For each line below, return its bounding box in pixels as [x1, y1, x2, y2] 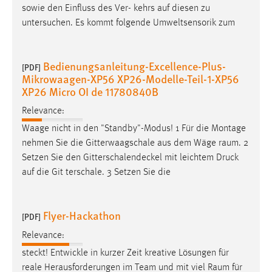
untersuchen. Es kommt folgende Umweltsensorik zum [22, 18, 235, 28]
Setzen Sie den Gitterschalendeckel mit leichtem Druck [22, 153, 239, 163]
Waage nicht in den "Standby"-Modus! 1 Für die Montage [22, 124, 246, 134]
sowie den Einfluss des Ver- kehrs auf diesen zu [22, 3, 210, 13]
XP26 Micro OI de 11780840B [22, 83, 158, 99]
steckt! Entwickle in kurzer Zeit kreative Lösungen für [22, 248, 229, 258]
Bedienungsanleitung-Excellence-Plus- [43, 58, 226, 73]
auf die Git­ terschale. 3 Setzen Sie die [22, 168, 171, 178]
